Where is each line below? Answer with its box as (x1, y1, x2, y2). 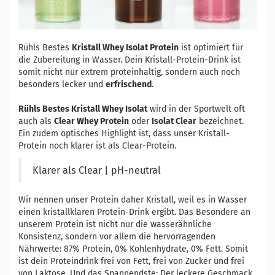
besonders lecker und (18, 79, 106, 90)
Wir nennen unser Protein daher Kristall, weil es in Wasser (18, 194, 247, 205)
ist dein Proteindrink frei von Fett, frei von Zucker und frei (18, 255, 244, 266)
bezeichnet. (196, 115, 244, 126)
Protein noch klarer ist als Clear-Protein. (18, 140, 176, 151)
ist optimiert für (179, 42, 243, 53)
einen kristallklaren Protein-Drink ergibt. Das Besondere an (18, 206, 250, 217)
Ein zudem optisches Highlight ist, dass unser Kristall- (18, 128, 230, 139)
